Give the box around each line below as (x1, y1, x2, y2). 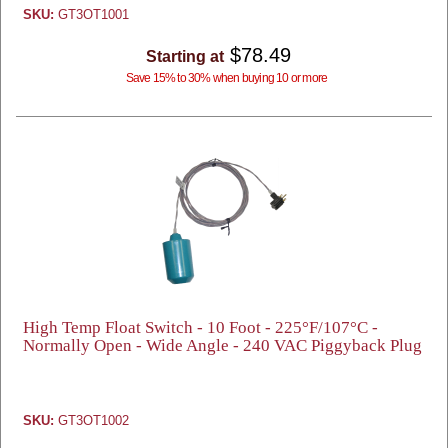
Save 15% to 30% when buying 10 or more (125, 71, 328, 85)
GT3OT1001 (54, 7, 129, 22)
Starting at (145, 48, 224, 65)
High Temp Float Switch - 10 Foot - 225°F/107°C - (23, 318, 378, 337)
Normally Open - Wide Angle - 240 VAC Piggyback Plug (23, 336, 422, 355)
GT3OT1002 (54, 413, 129, 428)
